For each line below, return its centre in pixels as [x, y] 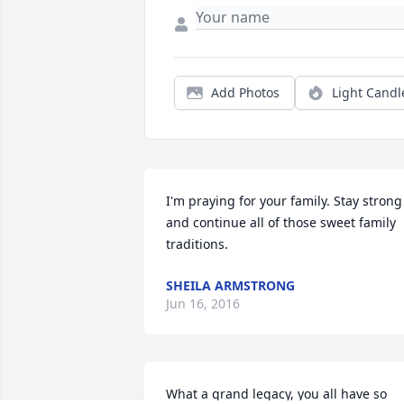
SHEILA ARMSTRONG [230, 286]
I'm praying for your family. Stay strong [284, 201]
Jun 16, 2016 [203, 304]
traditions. [197, 244]
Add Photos [245, 93]
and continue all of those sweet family [281, 223]
